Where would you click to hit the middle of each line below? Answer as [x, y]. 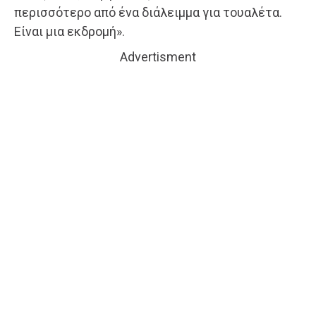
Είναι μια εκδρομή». [69, 31]
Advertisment [158, 56]
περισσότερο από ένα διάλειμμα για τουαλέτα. [148, 12]
